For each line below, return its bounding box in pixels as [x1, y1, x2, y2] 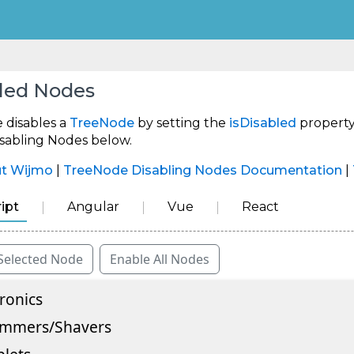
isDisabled [229, 115, 296, 131]
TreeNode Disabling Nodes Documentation [63, 163, 342, 179]
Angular [67, 199, 119, 215]
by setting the [134, 115, 229, 131]
